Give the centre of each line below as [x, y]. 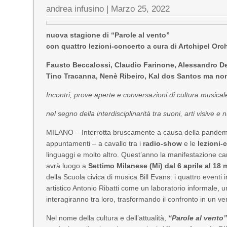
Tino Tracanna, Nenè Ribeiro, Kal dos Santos [124, 76]
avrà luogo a [67, 166]
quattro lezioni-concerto [103, 46]
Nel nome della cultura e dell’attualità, [107, 218]
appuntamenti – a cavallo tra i [95, 143]
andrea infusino [75, 9]
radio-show [163, 143]
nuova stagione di [79, 35]
